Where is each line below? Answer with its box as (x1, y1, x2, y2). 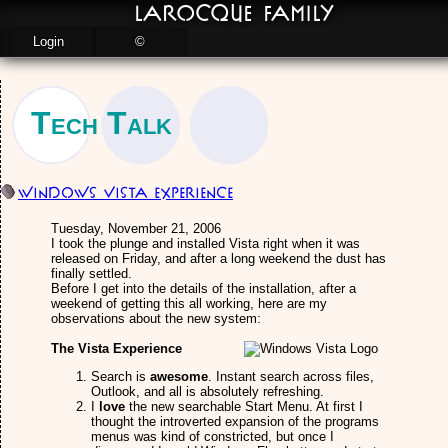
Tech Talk (31, 105, 172, 141)
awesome (150, 369, 208, 384)
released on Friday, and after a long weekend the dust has (51, 251, 386, 266)
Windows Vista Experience (18, 184, 233, 202)
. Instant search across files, (208, 369, 374, 384)
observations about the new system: (51, 311, 261, 326)
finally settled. (51, 266, 132, 281)
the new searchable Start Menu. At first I (129, 399, 363, 414)
